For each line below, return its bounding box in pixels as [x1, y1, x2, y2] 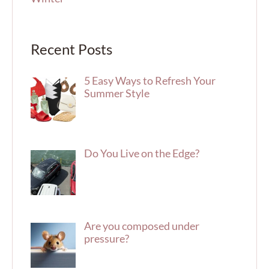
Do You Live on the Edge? [83, 146, 199, 160]
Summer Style [83, 86, 150, 100]
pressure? [83, 231, 129, 245]
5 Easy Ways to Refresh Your [83, 74, 216, 88]
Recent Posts [31, 41, 112, 58]
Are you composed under [83, 219, 199, 232]
